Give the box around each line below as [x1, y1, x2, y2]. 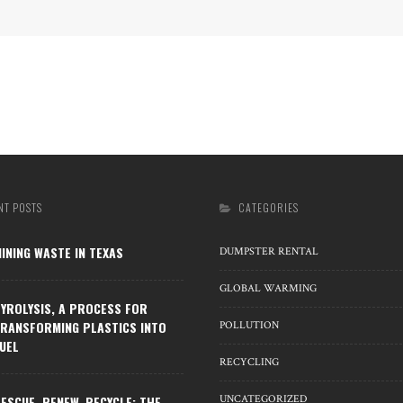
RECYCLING [219, 355, 279, 369]
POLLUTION [219, 318, 279, 332]
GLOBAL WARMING [219, 282, 317, 295]
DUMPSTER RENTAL [219, 245, 318, 258]
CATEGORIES [238, 200, 299, 215]
